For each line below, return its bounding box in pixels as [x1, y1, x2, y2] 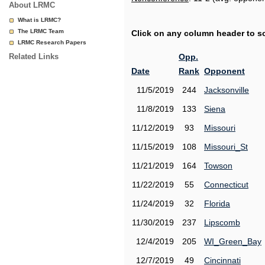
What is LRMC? [18, 17, 61, 23]
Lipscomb [204, 218, 240, 227]
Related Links [9, 52, 59, 61]
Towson [204, 161, 232, 170]
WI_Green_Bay [204, 237, 261, 246]
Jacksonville [204, 85, 249, 95]
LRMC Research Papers [18, 39, 86, 46]
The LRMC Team [18, 28, 64, 34]
